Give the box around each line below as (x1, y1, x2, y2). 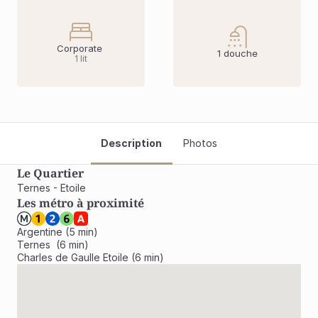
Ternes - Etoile (17, 182, 86, 194)
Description (101, 137, 162, 149)
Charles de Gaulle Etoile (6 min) (17, 251, 164, 263)
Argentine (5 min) (17, 226, 98, 238)
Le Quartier (17, 165, 84, 181)
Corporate (57, 43, 105, 54)
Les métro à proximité (17, 195, 144, 211)
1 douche (216, 48, 258, 59)
